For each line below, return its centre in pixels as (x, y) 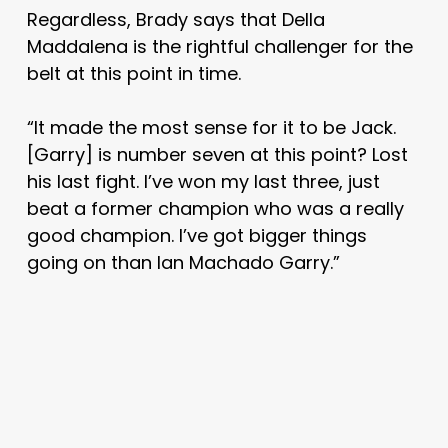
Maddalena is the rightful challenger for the (219, 46)
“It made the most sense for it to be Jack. (211, 127)
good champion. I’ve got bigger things (196, 235)
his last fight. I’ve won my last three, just (203, 181)
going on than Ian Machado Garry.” (183, 262)
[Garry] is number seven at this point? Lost (217, 154)
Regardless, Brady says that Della (175, 19)
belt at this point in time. (133, 73)
